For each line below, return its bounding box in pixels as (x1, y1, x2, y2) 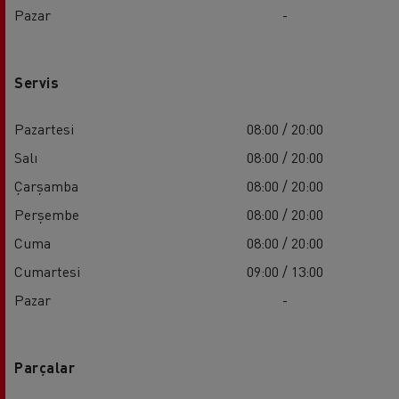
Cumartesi (14, 261, 80, 281)
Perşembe (14, 204, 79, 224)
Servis (14, 72, 59, 92)
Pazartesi (14, 118, 74, 138)
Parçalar (14, 357, 75, 377)
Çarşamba (14, 175, 78, 195)
